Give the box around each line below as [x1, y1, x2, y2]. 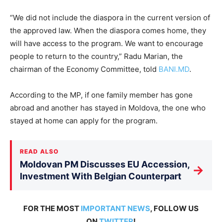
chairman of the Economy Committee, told [10, 64, 159, 74]
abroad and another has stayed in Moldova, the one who [10, 103, 206, 112]
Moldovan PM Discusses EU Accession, [20, 159, 189, 169]
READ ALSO [20, 147, 58, 155]
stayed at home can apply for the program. [10, 115, 158, 125]
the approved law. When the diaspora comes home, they [10, 25, 206, 35]
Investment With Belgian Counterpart [20, 170, 181, 181]
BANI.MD [159, 64, 189, 74]
